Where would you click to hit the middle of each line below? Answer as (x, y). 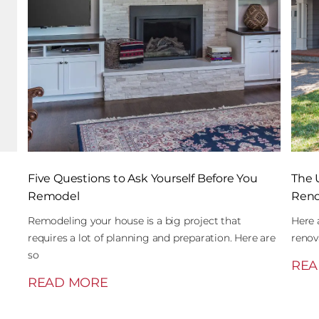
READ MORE (68, 283)
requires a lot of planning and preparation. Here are (152, 238)
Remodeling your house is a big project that (135, 221)
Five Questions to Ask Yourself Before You (143, 178)
